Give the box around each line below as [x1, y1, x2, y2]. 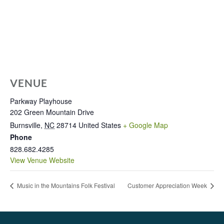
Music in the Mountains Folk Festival [15, 181, 115, 190]
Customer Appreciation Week [127, 181, 208, 190]
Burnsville [10, 119, 40, 130]
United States [78, 119, 121, 130]
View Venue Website [10, 154, 74, 165]
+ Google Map [123, 119, 168, 130]
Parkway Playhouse [10, 95, 72, 106]
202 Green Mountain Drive [10, 106, 94, 117]
